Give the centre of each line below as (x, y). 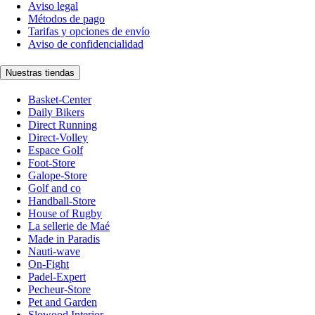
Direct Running (63, 124)
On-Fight (49, 264)
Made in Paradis (64, 238)
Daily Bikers (56, 112)
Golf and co (54, 188)
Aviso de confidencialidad (86, 44)
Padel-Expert (57, 276)
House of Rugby (65, 213)
